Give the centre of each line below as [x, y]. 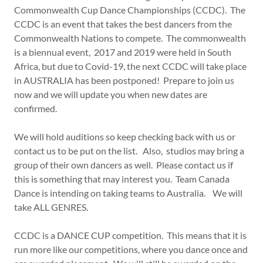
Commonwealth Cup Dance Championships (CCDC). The [130, 10]
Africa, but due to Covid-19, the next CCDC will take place [130, 66]
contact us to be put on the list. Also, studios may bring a [129, 151]
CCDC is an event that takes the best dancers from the [123, 24]
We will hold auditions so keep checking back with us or [125, 137]
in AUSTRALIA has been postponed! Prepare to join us [124, 80]
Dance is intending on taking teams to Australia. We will [128, 193]
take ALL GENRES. [52, 207]
